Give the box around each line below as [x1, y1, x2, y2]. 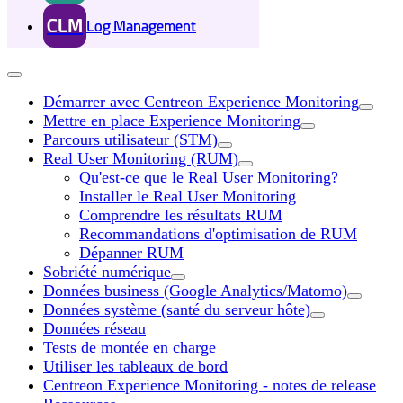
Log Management [86, 17, 196, 35]
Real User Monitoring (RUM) [43, 149, 238, 167]
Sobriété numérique [43, 263, 171, 281]
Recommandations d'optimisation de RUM [79, 225, 357, 243]
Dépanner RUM [79, 244, 184, 262]
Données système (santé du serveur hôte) [43, 300, 310, 318]
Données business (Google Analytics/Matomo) [43, 282, 347, 300]
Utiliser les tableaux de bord [43, 357, 228, 375]
